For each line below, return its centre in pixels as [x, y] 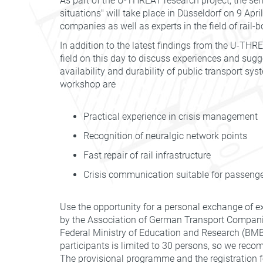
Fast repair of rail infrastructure [147, 155]
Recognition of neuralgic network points [165, 136]
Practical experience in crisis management [171, 117]
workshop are [88, 84]
